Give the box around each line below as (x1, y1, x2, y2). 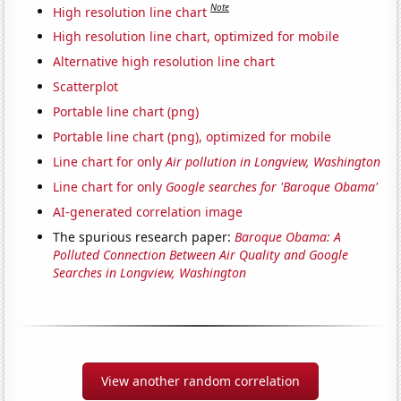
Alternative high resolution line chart (53, 53, 276, 71)
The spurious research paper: (53, 228, 235, 246)
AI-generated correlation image (53, 203, 243, 221)
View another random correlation (101, 372, 300, 390)
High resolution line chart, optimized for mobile (53, 28, 340, 46)
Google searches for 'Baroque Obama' (166, 178, 379, 196)
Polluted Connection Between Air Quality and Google (53, 246, 349, 264)
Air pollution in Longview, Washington (166, 153, 381, 171)
